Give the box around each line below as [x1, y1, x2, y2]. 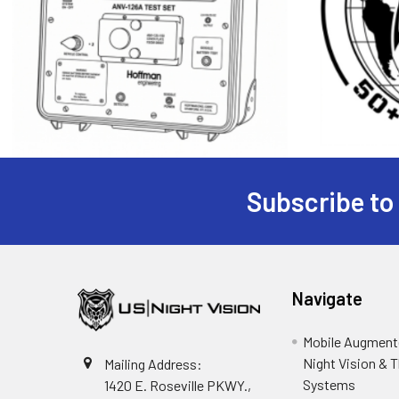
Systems [303, 376, 356, 393]
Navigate [292, 288, 363, 309]
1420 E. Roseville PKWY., [104, 377, 251, 394]
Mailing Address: [104, 355, 202, 372]
